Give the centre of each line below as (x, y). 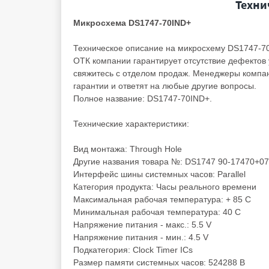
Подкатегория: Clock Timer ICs (133, 250)
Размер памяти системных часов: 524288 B (159, 262)
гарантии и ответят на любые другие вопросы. (165, 86)
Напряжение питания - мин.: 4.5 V (141, 237)
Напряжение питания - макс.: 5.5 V (142, 225)
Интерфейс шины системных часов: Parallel (159, 174)
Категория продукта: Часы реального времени (165, 187)
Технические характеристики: (131, 124)
